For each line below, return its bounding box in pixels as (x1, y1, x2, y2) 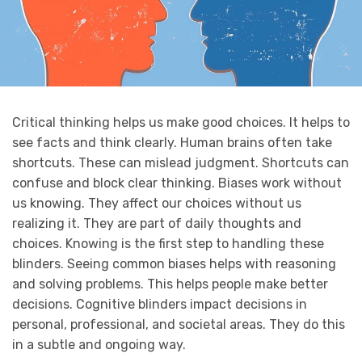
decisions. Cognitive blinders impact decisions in (12, 296, 307, 312)
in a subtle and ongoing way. (12, 336, 186, 352)
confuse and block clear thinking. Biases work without (12, 175, 342, 191)
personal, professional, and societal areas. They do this (12, 316, 345, 332)
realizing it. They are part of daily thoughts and (12, 215, 301, 231)
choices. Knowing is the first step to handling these (12, 235, 324, 251)
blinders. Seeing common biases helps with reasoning (12, 255, 336, 271)
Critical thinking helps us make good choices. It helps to (12, 114, 350, 130)
